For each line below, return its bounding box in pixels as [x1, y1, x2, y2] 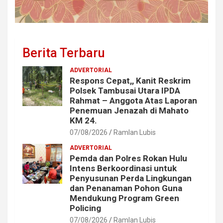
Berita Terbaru [22, 45, 105, 60]
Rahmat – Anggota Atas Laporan [70, 95, 197, 106]
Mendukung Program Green [70, 193, 179, 203]
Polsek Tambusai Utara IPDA [70, 85, 180, 96]
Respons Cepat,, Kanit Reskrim [70, 75, 191, 86]
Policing [70, 203, 101, 213]
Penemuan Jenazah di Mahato [70, 105, 189, 115]
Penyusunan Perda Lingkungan [70, 173, 192, 183]
